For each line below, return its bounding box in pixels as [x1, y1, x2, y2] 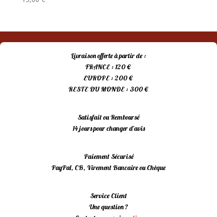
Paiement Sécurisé [83, 152, 134, 161]
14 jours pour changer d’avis [72, 124, 145, 133]
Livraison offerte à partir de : [71, 51, 146, 61]
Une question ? [89, 202, 128, 212]
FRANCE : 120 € [85, 62, 132, 72]
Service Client [90, 191, 127, 201]
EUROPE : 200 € [83, 74, 134, 83]
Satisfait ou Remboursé [77, 113, 139, 122]
